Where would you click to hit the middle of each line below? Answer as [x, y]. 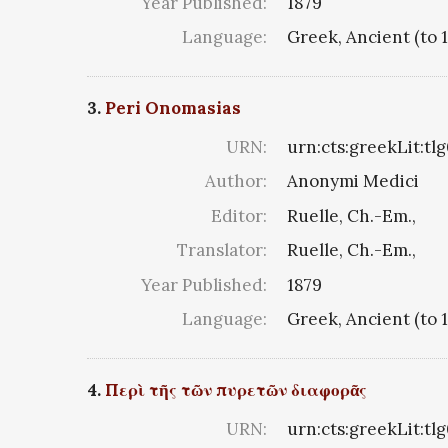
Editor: [239, 215]
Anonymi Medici [353, 181]
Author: [236, 181]
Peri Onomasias [173, 107]
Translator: [222, 250]
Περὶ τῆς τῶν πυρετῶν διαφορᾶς [236, 389]
